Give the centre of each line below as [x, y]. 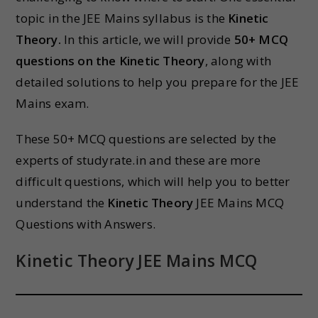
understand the [62, 203]
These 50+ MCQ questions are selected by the [146, 139]
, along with [238, 61]
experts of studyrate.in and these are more [138, 160]
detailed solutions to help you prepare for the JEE [158, 82]
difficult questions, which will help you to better [153, 181]
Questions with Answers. [86, 224]
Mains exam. [53, 103]
